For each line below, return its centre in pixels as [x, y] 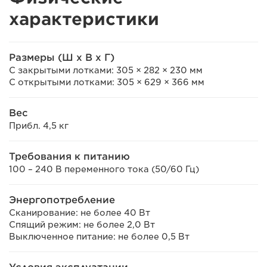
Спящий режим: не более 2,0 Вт [82, 224]
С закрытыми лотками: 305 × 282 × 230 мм [106, 70]
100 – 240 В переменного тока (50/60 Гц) [104, 169]
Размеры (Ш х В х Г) [62, 57]
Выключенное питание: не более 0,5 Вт [99, 236]
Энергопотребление [62, 200]
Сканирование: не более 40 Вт [80, 212]
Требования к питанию [69, 156]
